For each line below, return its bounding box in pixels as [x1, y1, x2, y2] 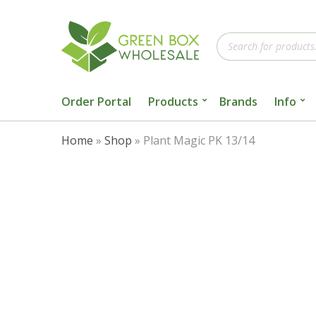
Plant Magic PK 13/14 [143, 132, 255, 148]
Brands [219, 93, 257, 109]
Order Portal [61, 93, 131, 109]
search [216, 47, 253, 63]
